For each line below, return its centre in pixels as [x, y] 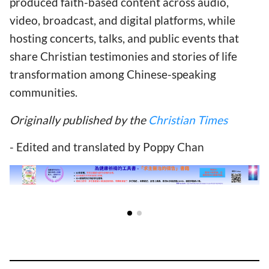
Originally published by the [79, 119]
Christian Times [188, 119]
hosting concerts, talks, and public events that [124, 38]
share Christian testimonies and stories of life [123, 56]
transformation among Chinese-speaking [113, 74]
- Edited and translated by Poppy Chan [107, 147]
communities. [44, 92]
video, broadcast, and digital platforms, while [122, 20]
